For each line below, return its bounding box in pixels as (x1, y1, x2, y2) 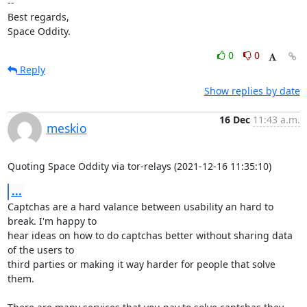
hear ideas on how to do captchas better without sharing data (7, 229, 293, 242)
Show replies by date (204, 84, 300, 97)
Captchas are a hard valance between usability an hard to (7, 200, 273, 213)
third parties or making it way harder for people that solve (7, 258, 275, 271)
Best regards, (7, 10, 69, 23)
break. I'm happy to (7, 214, 99, 228)
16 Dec (219, 113, 250, 126)
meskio (46, 120, 87, 136)
